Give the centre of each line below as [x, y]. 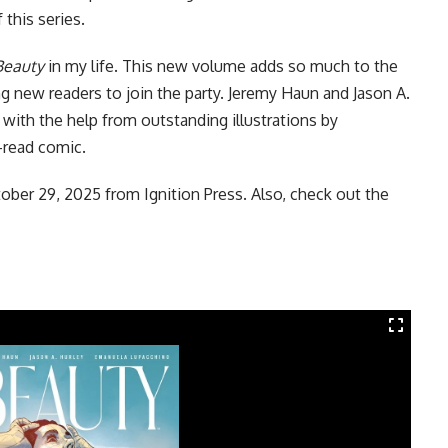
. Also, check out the [316, 194]
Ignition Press [193, 194]
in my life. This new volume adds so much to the [221, 66]
